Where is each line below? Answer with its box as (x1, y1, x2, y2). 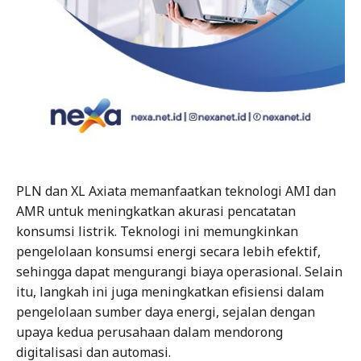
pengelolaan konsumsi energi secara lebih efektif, (16, 243, 321, 261)
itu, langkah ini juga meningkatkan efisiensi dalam (16, 283, 324, 301)
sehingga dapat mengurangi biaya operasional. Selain (16, 263, 342, 281)
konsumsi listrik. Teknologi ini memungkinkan (16, 222, 298, 241)
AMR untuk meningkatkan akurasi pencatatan (16, 202, 296, 221)
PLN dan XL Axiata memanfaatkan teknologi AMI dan (16, 182, 336, 201)
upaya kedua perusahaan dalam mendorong (16, 323, 283, 342)
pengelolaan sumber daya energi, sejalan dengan (16, 303, 315, 322)
